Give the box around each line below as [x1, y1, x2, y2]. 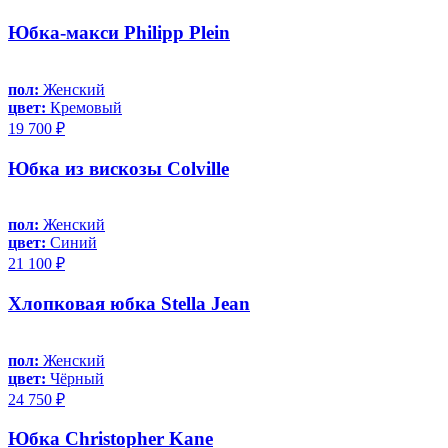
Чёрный [46, 369, 104, 387]
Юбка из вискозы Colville [8, 157, 229, 179]
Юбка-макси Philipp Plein [8, 22, 230, 44]
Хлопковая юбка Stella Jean [8, 292, 250, 314]
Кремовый [46, 98, 122, 116]
